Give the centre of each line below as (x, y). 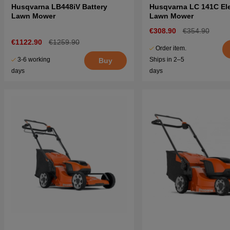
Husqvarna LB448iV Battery (59, 7)
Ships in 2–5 (167, 60)
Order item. (171, 49)
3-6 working (34, 60)
